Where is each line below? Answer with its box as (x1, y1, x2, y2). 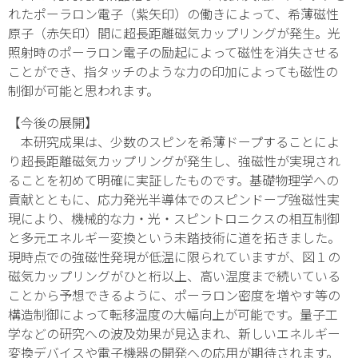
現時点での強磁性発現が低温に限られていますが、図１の (8, 247, 340, 267)
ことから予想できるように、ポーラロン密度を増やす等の (8, 285, 340, 305)
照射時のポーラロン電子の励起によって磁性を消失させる (8, 42, 340, 62)
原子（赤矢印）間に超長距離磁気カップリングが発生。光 (8, 23, 340, 43)
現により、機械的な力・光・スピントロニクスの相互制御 (8, 209, 340, 229)
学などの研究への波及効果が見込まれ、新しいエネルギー (8, 324, 340, 344)
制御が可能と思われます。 (8, 81, 159, 101)
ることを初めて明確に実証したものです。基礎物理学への (8, 170, 339, 190)
